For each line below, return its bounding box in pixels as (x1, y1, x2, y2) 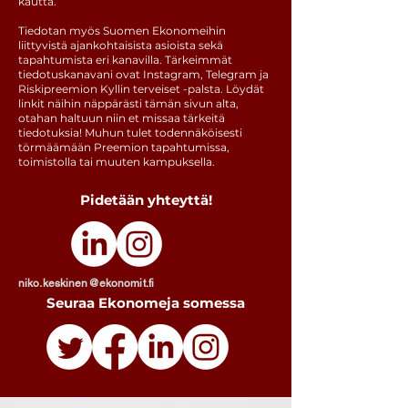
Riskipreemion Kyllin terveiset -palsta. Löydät (18, 82, 264, 96)
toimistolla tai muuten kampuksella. (18, 155, 215, 168)
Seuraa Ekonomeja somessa (46, 294, 245, 311)
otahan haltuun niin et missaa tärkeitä (18, 111, 225, 125)
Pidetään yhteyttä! (80, 191, 212, 209)
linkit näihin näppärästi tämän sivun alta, (18, 97, 239, 110)
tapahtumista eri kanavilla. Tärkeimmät (18, 53, 232, 66)
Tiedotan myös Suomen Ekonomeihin (18, 24, 226, 37)
